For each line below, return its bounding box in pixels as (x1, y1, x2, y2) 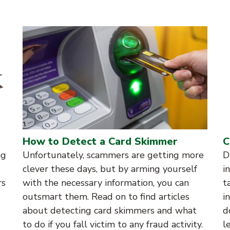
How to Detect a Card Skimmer (23, 134, 178, 148)
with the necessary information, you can (23, 176, 189, 189)
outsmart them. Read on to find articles (23, 190, 189, 203)
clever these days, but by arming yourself (23, 162, 197, 175)
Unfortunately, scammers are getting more (23, 148, 204, 161)
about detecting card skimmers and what (23, 204, 197, 217)
